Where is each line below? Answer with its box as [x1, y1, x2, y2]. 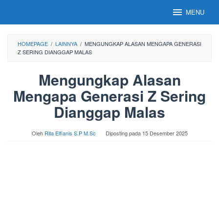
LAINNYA [55, 40, 77, 47]
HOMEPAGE [18, 40, 48, 47]
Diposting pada [105, 129, 142, 137]
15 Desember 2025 [142, 129, 188, 137]
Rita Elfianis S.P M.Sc [44, 129, 96, 137]
